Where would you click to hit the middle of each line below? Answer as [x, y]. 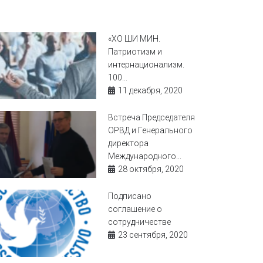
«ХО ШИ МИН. [134, 39]
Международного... [145, 156]
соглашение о [135, 209]
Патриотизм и [135, 52]
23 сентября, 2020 [153, 235]
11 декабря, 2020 [151, 90]
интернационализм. [146, 65]
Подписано [130, 196]
